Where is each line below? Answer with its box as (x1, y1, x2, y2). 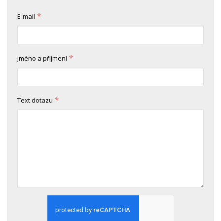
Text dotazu (17, 95, 53, 105)
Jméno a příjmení (17, 54, 68, 63)
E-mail (17, 12, 36, 21)
